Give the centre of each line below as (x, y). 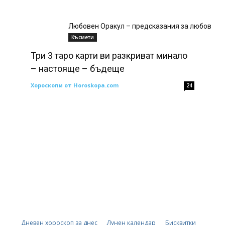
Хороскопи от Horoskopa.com (74, 85)
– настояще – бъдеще (77, 68)
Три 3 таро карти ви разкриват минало (109, 55)
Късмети (83, 37)
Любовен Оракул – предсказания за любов (140, 26)
